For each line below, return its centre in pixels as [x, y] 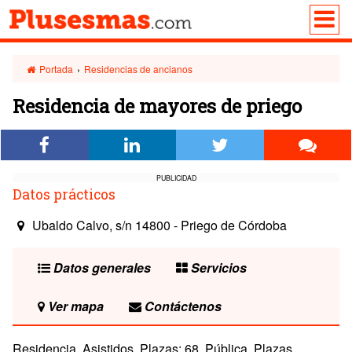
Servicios [217, 268]
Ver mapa [74, 306]
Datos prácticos [64, 194]
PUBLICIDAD [176, 178]
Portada [55, 69]
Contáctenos [181, 306]
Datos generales [101, 268]
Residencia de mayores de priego [157, 106]
